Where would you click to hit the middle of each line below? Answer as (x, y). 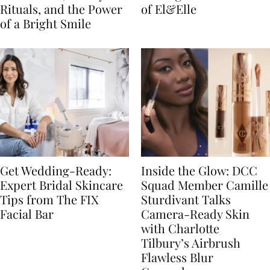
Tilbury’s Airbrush (191, 242)
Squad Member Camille (205, 184)
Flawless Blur (177, 257)
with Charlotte (180, 228)
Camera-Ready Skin (195, 213)
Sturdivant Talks (186, 199)
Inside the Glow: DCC (199, 170)
